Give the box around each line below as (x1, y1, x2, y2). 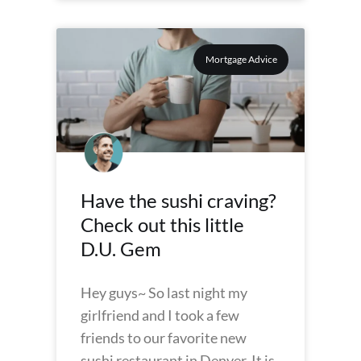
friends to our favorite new (81, 329, 247, 346)
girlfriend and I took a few (81, 306, 239, 324)
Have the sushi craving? (81, 189, 276, 212)
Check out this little (81, 213, 244, 236)
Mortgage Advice (205, 53, 277, 66)
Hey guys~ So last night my (81, 284, 247, 301)
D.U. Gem (81, 237, 161, 260)
